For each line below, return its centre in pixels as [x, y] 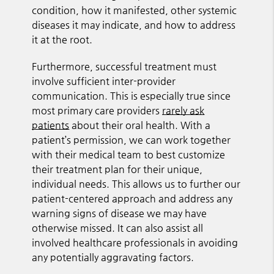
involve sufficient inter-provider [104, 81]
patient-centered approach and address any [132, 198]
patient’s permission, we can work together [131, 139]
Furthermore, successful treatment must [124, 66]
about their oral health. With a [140, 125]
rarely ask [183, 110]
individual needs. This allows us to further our [136, 183]
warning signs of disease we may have [120, 213]
